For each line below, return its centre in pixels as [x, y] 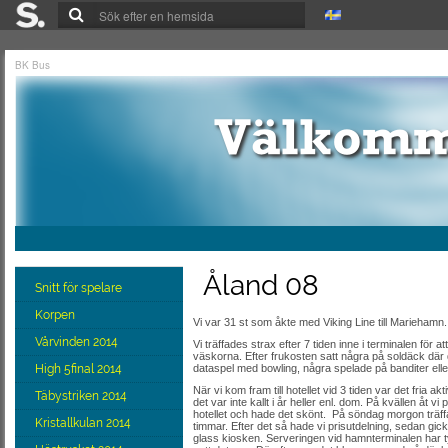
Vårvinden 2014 [78, 342]
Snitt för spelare [80, 288]
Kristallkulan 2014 [84, 423]
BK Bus [32, 65]
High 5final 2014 [80, 369]
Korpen [56, 315]
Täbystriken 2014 [82, 396]
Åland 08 [261, 285]
